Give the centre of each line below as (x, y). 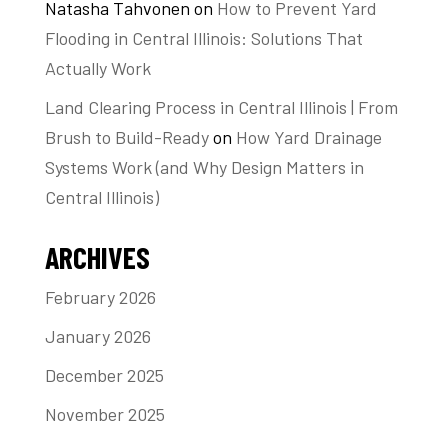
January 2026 (97, 335)
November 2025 (104, 413)
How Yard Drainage (308, 136)
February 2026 (100, 296)
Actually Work (97, 67)
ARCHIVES (97, 256)
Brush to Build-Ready (126, 136)
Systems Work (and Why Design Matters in (204, 166)
